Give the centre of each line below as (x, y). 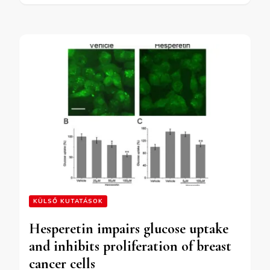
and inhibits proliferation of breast (130, 246)
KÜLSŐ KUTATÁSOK (68, 201)
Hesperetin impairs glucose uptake (129, 228)
